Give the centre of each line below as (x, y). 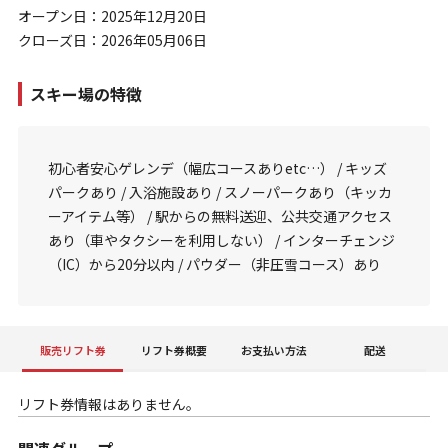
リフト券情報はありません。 (108, 403)
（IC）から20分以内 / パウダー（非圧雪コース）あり (214, 263)
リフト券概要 (173, 349)
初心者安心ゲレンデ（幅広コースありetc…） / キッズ (217, 167)
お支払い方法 (274, 349)
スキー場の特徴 (85, 93)
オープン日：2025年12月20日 (112, 15)
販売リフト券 (72, 349)
